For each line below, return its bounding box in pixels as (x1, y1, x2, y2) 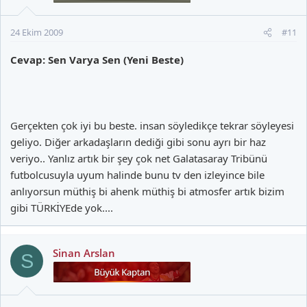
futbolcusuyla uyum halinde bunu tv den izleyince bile (10, 168, 265, 182)
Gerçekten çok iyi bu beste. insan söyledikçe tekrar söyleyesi (10, 119, 294, 132)
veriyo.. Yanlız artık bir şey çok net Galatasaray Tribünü (10, 151, 267, 165)
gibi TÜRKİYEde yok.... (10, 201, 113, 214)
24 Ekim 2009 (10, 26, 63, 38)
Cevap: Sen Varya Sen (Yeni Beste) (10, 53, 184, 66)
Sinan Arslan (53, 246, 115, 260)
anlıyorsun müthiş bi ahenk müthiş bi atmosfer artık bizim (10, 184, 284, 198)
